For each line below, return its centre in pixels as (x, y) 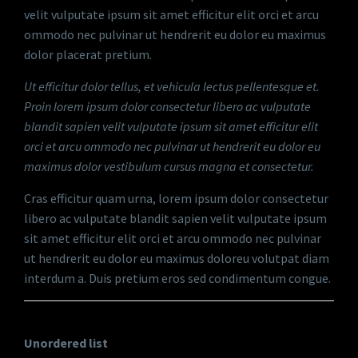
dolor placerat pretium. (88, 54)
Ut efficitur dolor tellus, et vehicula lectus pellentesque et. (172, 86)
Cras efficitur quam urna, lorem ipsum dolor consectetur (176, 198)
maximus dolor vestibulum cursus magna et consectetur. (170, 166)
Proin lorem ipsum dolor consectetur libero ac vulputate (167, 106)
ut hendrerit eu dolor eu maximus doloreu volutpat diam (177, 258)
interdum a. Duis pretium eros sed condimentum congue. (177, 278)
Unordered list (66, 343)
